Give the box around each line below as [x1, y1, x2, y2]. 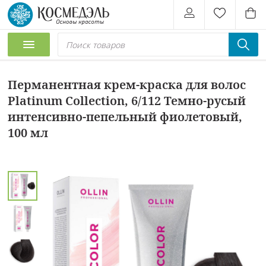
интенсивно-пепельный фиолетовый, [8, 108, 243, 125]
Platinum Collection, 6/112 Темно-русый [8, 92, 246, 109]
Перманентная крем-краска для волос [8, 76, 246, 93]
